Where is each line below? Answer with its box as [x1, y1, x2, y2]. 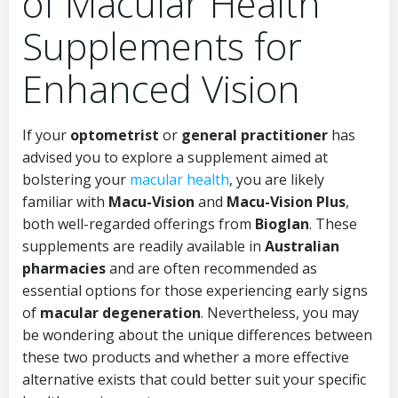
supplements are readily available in [22, 236, 265, 256]
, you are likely [229, 170, 324, 189]
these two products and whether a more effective [22, 347, 349, 367]
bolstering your [22, 170, 130, 189]
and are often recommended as [106, 259, 317, 278]
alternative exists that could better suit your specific [22, 370, 366, 389]
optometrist [70, 125, 159, 145]
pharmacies [22, 259, 106, 278]
